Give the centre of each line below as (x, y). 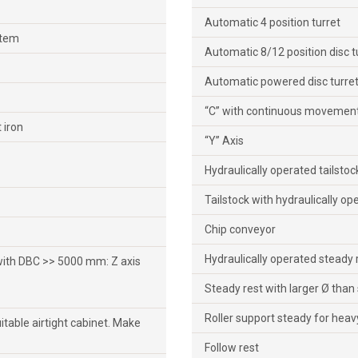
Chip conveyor (240, 229)
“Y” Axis (224, 140)
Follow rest (232, 347)
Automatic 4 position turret (272, 22)
